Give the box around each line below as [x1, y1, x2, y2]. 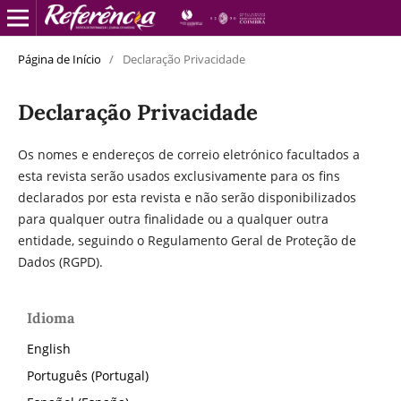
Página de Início [17, 50, 101, 67]
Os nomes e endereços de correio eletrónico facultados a [17, 145, 360, 163]
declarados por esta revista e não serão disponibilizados [17, 188, 356, 206]
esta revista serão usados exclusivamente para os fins [17, 166, 340, 184]
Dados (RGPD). [17, 252, 103, 270]
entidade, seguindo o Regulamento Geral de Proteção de [17, 231, 356, 249]
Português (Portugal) [27, 366, 149, 384]
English [27, 339, 71, 357]
